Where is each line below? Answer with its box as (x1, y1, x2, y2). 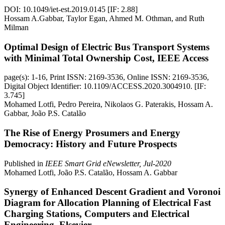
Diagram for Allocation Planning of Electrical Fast (4, 197, 211, 208)
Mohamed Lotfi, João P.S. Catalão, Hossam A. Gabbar (4, 168, 177, 177)
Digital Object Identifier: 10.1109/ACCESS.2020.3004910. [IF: (4, 82, 206, 91)
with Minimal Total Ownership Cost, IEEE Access (4, 52, 208, 63)
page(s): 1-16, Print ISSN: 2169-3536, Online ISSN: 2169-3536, (4, 73, 209, 82)
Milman (4, 23, 29, 32)
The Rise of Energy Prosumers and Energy (4, 127, 180, 138)
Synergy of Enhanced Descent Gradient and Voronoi (4, 186, 220, 197)
